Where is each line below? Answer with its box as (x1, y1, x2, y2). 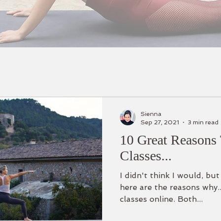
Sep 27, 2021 (141, 118, 179, 126)
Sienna (141, 110, 161, 117)
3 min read (188, 118, 219, 126)
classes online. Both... (120, 194, 203, 204)
